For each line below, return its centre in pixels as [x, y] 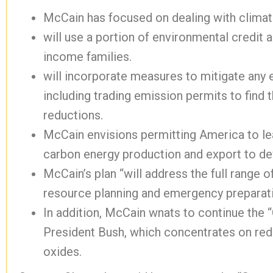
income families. [87, 57]
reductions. [73, 115]
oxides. [62, 252]
